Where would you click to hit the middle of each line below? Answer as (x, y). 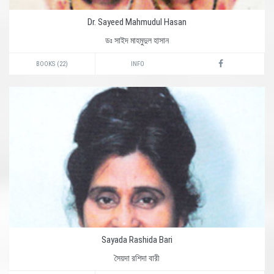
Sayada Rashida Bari (137, 240)
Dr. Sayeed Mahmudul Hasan (137, 22)
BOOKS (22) (52, 64)
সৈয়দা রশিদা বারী (137, 258)
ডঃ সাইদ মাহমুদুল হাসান (137, 40)
